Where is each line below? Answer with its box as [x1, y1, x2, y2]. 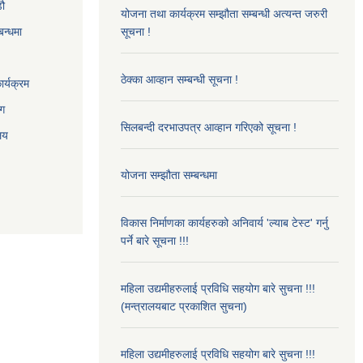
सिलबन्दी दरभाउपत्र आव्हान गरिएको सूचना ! [121, 121, 297, 134]
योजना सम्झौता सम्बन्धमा [121, 169, 217, 181]
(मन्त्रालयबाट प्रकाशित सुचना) [121, 300, 247, 313]
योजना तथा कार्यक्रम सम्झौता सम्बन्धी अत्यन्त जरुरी [121, 7, 327, 20]
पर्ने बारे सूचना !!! [121, 234, 189, 247]
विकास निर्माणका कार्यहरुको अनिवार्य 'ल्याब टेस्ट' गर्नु [121, 216, 328, 229]
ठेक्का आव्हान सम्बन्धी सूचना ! [121, 73, 238, 86]
